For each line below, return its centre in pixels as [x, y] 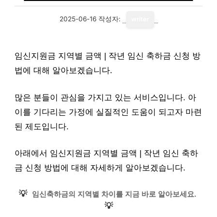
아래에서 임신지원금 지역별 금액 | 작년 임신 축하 [106, 153]
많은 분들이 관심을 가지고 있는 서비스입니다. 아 [105, 97]
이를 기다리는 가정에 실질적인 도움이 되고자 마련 [108, 112]
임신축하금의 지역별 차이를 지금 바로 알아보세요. [114, 194]
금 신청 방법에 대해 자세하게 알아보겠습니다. [100, 168]
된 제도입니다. [42, 126]
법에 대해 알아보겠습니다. [63, 70]
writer [140, 19]
